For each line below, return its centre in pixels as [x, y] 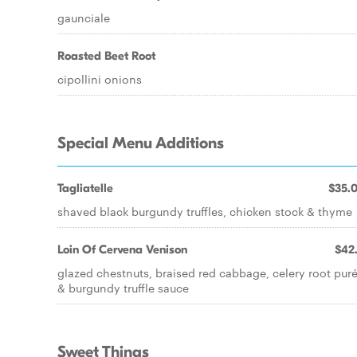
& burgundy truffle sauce [123, 288]
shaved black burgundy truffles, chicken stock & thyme [205, 211]
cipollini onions [100, 79]
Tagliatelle [85, 188]
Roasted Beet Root [106, 56]
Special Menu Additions [141, 143]
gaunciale [84, 18]
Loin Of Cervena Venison [122, 249]
